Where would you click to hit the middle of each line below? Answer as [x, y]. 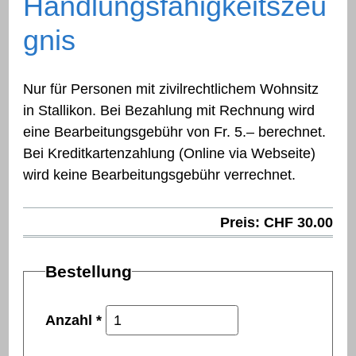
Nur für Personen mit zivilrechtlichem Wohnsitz [171, 89]
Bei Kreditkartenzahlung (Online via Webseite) [170, 154]
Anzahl [71, 320]
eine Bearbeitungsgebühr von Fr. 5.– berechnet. [175, 132]
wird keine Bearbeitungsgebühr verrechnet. [160, 175]
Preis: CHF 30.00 [276, 222]
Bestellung [89, 272]
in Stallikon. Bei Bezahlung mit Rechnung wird [169, 111]
